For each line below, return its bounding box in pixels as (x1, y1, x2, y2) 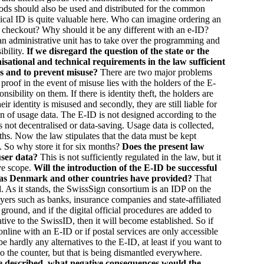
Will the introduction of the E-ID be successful (34, 163, 217, 173)
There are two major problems (100, 67, 212, 77)
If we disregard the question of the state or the (27, 46, 209, 56)
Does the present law (122, 141, 204, 151)
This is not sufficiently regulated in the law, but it (40, 152, 221, 162)
